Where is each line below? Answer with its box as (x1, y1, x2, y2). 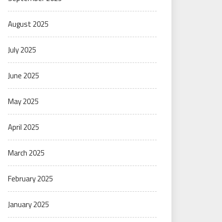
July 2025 (8, 44, 36, 55)
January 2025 (8, 199, 49, 210)
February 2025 (8, 173, 53, 184)
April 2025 (8, 121, 39, 133)
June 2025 (8, 70, 39, 81)
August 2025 (8, 18, 49, 30)
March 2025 (8, 147, 45, 159)
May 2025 (8, 96, 39, 107)
